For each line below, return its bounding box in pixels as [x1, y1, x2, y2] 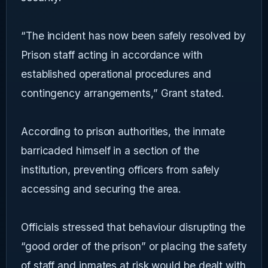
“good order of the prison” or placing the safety [21, 240, 247, 253]
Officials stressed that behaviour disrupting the [21, 221, 245, 234]
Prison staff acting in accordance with [21, 48, 203, 62]
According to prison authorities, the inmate [21, 125, 226, 138]
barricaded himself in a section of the [21, 144, 199, 157]
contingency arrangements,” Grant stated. [21, 87, 224, 100]
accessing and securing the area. [21, 182, 182, 196]
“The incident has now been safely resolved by [21, 29, 246, 42]
